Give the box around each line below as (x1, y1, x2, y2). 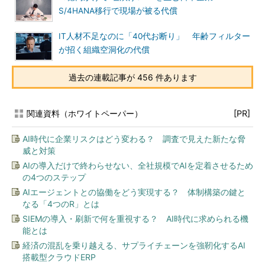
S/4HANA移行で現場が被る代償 (59, 6, 177, 15)
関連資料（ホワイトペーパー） (27, 108, 143, 118)
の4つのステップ (22, 172, 86, 182)
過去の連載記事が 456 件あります (68, 72, 197, 82)
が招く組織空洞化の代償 (59, 45, 150, 54)
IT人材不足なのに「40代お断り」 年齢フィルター (59, 31, 250, 41)
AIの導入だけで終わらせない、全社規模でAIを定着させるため (22, 160, 253, 170)
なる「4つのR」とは (22, 199, 99, 209)
